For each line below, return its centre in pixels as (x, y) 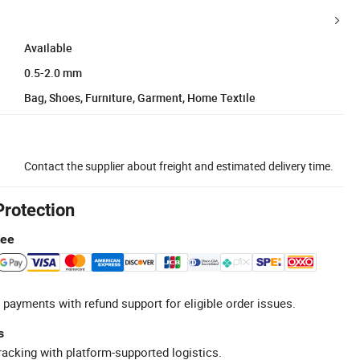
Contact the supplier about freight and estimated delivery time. (179, 166)
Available (48, 47)
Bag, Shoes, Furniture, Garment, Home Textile (140, 97)
